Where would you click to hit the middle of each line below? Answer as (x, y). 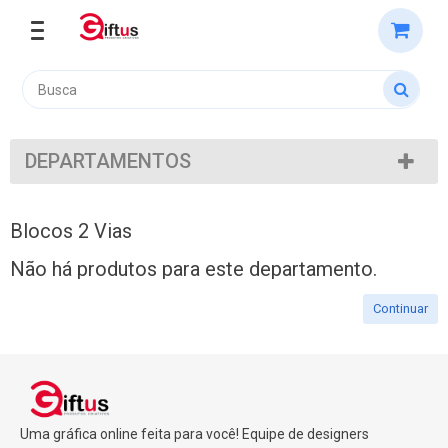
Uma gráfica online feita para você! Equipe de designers (194, 434)
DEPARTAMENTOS (108, 161)
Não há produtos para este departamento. (193, 269)
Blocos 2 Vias (71, 231)
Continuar (400, 308)
